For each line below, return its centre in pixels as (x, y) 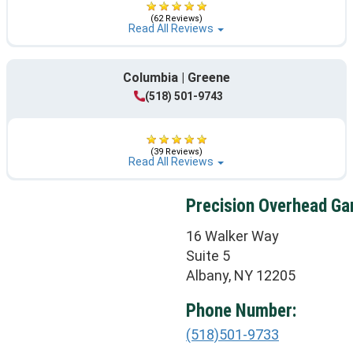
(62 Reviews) (176, 19)
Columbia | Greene (176, 77)
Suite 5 (208, 255)
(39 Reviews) (176, 152)
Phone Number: (241, 310)
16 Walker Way (232, 236)
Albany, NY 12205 (241, 275)
